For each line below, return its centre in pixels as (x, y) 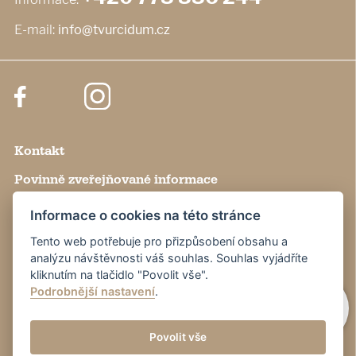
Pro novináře (55, 266)
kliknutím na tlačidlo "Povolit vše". (121, 274)
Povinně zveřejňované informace (116, 179)
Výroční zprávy (62, 237)
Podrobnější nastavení (93, 291)
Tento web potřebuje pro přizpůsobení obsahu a (159, 241)
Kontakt (40, 151)
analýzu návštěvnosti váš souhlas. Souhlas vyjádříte (169, 257)
